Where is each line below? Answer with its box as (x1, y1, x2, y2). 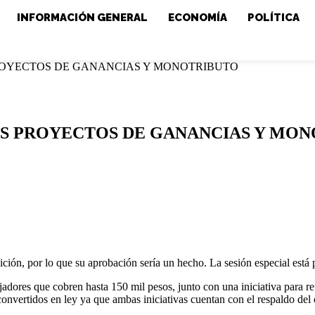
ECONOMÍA (167, 11, 227, 24)
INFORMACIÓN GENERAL (16, 11, 148, 24)
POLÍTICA (247, 11, 300, 24)
